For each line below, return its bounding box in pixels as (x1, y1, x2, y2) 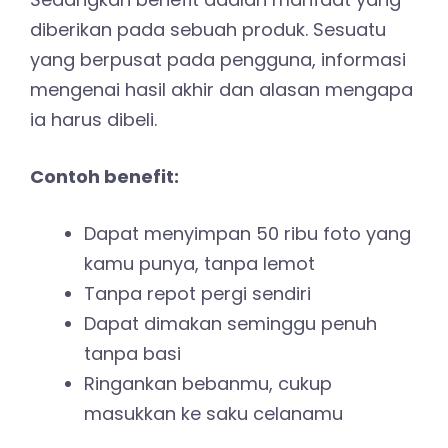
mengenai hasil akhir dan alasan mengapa (30, 77, 413, 103)
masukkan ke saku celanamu (84, 401, 343, 427)
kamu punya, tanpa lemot (84, 251, 315, 277)
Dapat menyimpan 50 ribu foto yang (84, 221, 411, 247)
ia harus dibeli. (30, 107, 157, 133)
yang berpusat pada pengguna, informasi (30, 47, 406, 73)
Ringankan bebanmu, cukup (84, 371, 332, 397)
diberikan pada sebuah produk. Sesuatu (30, 17, 386, 43)
